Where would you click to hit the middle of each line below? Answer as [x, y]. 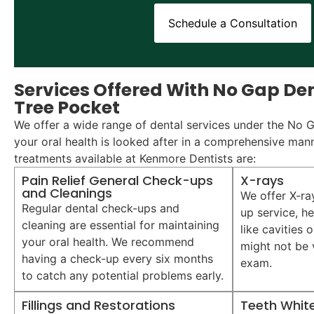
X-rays [262, 180]
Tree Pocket [67, 107]
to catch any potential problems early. [123, 275]
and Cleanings [67, 193]
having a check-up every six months [117, 258]
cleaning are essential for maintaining [121, 225]
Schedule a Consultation [233, 23]
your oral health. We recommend [108, 241]
